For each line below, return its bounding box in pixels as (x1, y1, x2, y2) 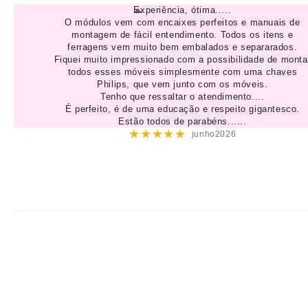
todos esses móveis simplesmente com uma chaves (67, 66, 298, 77)
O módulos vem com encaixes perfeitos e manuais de (65, 16, 300, 27)
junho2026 (191, 129, 236, 138)
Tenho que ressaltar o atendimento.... (100, 91, 265, 102)
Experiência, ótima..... (133, 4, 232, 15)
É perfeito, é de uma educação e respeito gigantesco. (65, 103, 300, 114)
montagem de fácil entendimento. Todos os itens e (71, 29, 294, 40)
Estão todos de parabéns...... (118, 115, 247, 126)
